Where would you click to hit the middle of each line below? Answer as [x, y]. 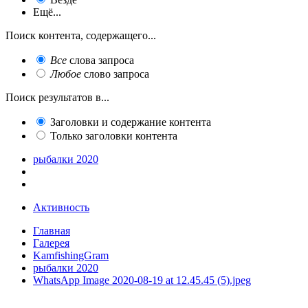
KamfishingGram [71, 255]
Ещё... [47, 12]
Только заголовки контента [114, 135]
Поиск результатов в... [57, 97]
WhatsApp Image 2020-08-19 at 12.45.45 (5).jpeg [142, 280]
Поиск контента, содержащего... [81, 35]
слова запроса [100, 60]
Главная [52, 230]
